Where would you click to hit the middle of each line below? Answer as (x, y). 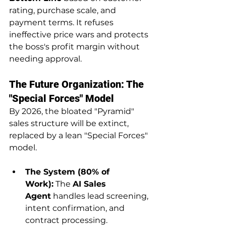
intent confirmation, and (76, 208)
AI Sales (91, 184)
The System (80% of (69, 172)
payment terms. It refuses (62, 22)
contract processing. (66, 220)
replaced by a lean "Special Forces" (79, 135)
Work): (39, 184)
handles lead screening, (101, 196)
